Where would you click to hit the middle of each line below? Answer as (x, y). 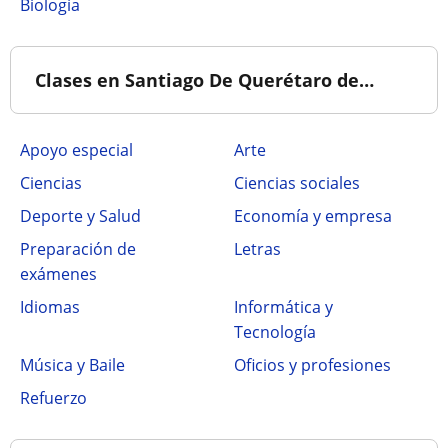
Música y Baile (72, 364)
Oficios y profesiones (312, 364)
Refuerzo (53, 397)
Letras (257, 248)
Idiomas (50, 306)
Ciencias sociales (297, 182)
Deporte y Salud (80, 215)
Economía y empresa (313, 215)
